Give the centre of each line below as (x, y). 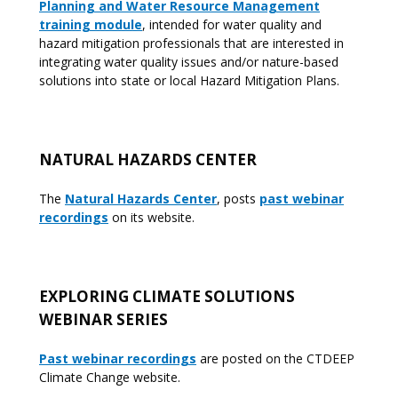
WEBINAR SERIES (103, 319)
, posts (238, 199)
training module (91, 24)
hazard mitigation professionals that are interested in (191, 43)
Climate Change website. (110, 377)
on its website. (155, 217)
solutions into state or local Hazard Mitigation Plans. (189, 80)
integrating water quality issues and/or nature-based (189, 62)
